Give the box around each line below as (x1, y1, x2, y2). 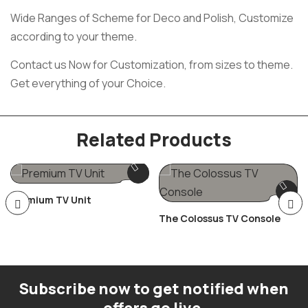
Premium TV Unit (10, 193, 91, 207)
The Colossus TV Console (159, 212, 280, 225)
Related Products (76, 127, 232, 153)
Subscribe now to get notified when (19, 278, 289, 300)
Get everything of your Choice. (10, 75, 166, 91)
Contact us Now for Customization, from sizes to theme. (10, 56, 293, 72)
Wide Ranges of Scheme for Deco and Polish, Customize (10, 10, 294, 26)
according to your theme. (10, 29, 137, 45)
